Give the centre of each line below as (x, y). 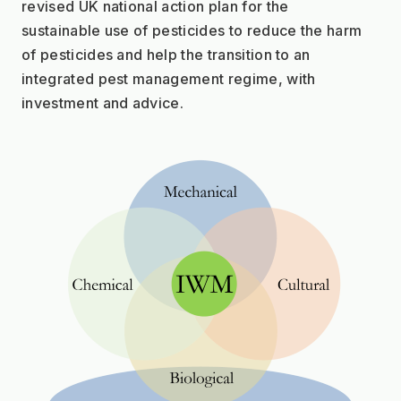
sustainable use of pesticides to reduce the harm (192, 30)
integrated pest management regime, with (169, 78)
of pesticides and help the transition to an (166, 54)
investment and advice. (103, 102)
